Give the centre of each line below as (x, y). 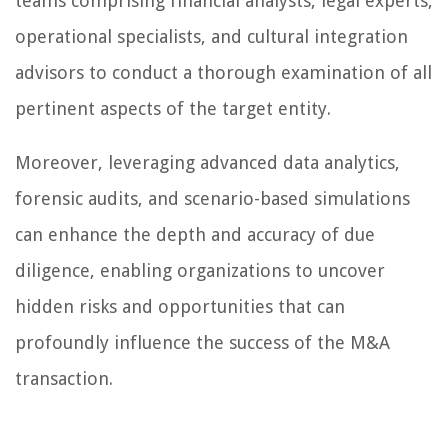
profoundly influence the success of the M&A (202, 343)
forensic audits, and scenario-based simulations (212, 199)
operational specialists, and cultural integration (211, 37)
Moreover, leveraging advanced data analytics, (207, 163)
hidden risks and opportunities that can (180, 307)
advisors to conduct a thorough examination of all (223, 73)
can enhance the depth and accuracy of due (195, 235)
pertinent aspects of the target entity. (173, 109)
